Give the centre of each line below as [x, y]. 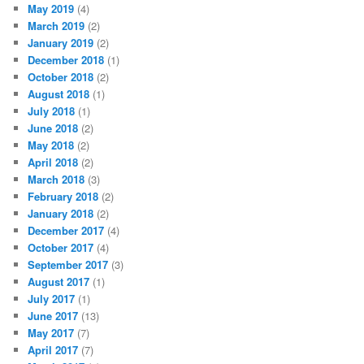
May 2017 [51, 333]
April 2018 [53, 162]
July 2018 [52, 111]
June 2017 [53, 316]
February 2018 [63, 197]
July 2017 [52, 299]
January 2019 [61, 43]
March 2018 [56, 180]
